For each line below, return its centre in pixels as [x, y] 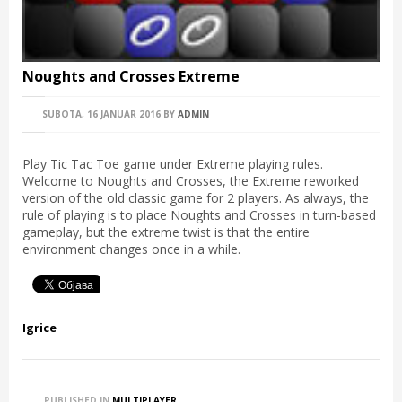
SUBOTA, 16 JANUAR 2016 [100, 114]
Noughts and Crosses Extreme [131, 76]
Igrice [39, 327]
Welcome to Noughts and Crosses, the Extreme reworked [191, 180]
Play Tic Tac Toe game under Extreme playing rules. [173, 163]
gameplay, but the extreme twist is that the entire [166, 232]
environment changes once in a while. [131, 249]
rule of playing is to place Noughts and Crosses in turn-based [199, 214]
